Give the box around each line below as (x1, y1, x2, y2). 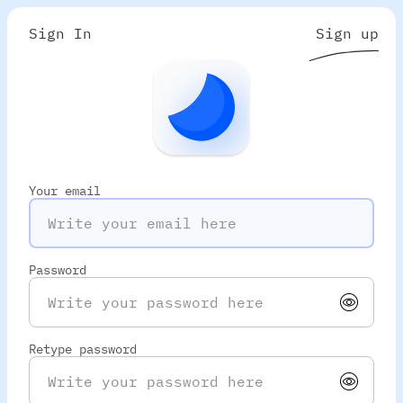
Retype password (29, 341, 137, 357)
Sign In (29, 24, 92, 42)
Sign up (316, 24, 379, 42)
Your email (29, 183, 101, 199)
